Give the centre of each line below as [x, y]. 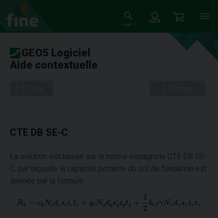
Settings [182, 89]
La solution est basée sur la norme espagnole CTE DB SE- [109, 156]
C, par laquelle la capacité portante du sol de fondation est [108, 169]
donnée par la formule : [48, 181]
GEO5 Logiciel [56, 53]
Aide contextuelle [54, 65]
